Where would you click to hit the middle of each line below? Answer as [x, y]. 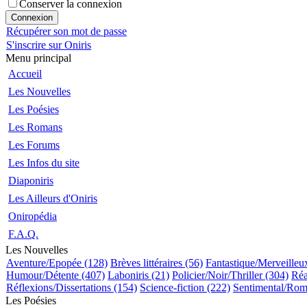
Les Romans [35, 127]
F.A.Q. [23, 234]
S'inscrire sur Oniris [49, 45]
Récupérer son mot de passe [66, 31]
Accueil [25, 74]
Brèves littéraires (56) [157, 263]
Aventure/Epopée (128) [57, 263]
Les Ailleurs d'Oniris [53, 198]
